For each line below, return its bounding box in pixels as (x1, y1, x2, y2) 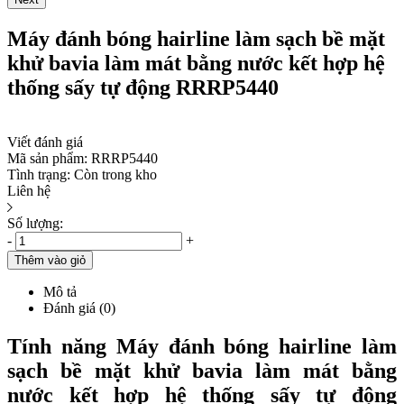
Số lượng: (7, 215, 63, 231)
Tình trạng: (7, 166, 70, 182)
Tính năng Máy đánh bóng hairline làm (7, 334, 397, 358)
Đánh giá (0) (43, 299, 115, 316)
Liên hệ (7, 182, 50, 198)
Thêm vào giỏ (14, 252, 86, 267)
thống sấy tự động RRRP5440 (7, 75, 279, 99)
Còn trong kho (74, 166, 157, 182)
